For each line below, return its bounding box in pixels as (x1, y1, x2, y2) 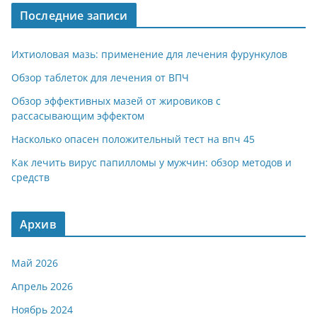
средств (11, 171, 50, 184)
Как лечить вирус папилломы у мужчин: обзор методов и (11, 156, 292, 169)
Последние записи (20, 8, 128, 23)
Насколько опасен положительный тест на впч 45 (11, 132, 255, 146)
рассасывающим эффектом (11, 109, 144, 122)
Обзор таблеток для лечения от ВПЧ (11, 71, 189, 84)
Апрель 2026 (11, 279, 73, 293)
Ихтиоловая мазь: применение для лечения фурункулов (11, 47, 287, 61)
